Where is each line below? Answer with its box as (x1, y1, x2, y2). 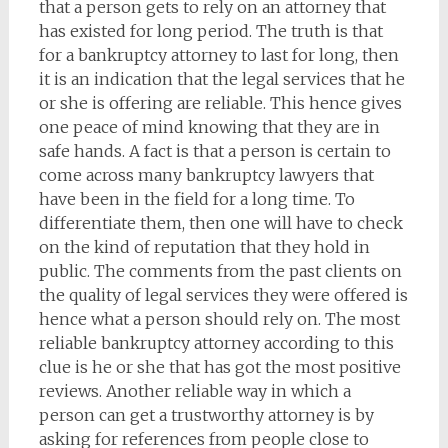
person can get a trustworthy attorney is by (38, 405, 374, 426)
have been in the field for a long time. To (38, 189, 355, 210)
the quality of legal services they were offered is (38, 285, 408, 306)
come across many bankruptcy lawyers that (38, 165, 374, 186)
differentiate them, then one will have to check (38, 213, 403, 234)
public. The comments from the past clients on (38, 261, 402, 282)
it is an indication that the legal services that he (38, 69, 405, 90)
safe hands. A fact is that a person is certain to (38, 141, 391, 162)
